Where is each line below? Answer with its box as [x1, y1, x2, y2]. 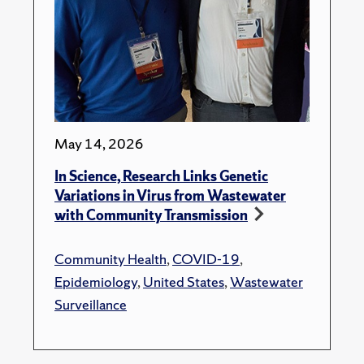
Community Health [54, 249, 167, 269]
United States [143, 272, 224, 292]
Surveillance [54, 295, 127, 314]
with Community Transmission [54, 206, 248, 225]
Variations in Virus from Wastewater [54, 186, 286, 206]
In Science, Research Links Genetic [54, 167, 268, 186]
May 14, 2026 [54, 134, 144, 154]
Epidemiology [54, 272, 137, 292]
